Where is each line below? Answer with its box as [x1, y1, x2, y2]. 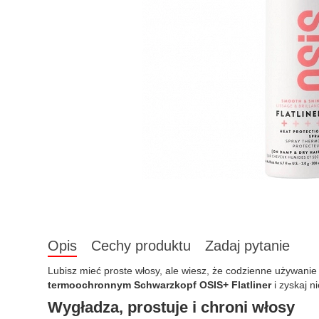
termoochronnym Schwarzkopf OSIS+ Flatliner [48, 279, 271, 291]
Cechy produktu [91, 238, 191, 253]
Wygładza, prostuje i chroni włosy [48, 298, 295, 316]
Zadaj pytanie [205, 238, 290, 253]
